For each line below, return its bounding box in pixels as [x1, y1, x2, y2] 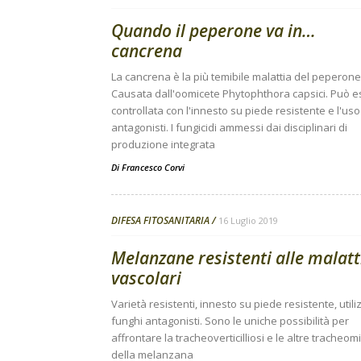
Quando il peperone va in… [111, 19, 316, 42]
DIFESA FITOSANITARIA [111, 214, 210, 227]
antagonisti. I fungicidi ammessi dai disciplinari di [111, 120, 347, 135]
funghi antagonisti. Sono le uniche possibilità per [111, 313, 349, 328]
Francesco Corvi [122, 161, 185, 173]
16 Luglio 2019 [218, 214, 278, 226]
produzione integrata [111, 137, 215, 151]
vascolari [111, 267, 181, 289]
